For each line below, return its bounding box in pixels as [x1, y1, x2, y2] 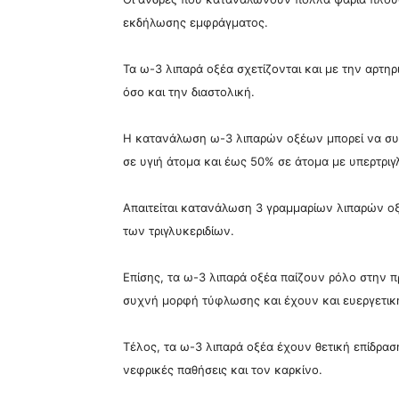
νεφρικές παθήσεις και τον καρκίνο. [123, 362, 322, 377]
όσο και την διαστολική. [123, 84, 255, 99]
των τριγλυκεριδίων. [123, 223, 234, 238]
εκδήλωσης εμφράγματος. [123, 14, 268, 29]
